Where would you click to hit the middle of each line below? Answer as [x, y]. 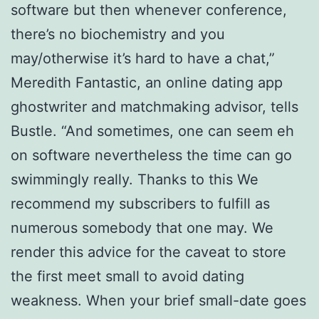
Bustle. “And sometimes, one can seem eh [152, 131]
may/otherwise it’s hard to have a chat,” [143, 59]
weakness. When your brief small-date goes [158, 301]
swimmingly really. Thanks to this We [135, 180]
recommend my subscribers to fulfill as [140, 204]
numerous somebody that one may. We [142, 228]
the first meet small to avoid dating [127, 277]
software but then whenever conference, [149, 10]
